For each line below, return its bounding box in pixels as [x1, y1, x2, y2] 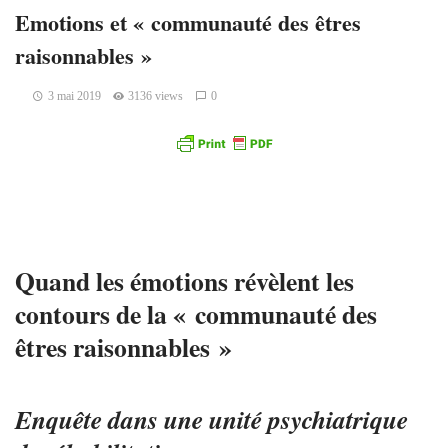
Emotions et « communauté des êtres [15, 6, 361, 38]
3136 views [128, 89, 184, 103]
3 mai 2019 [47, 89, 101, 103]
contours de [15, 295, 147, 334]
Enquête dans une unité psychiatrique [15, 400, 408, 437]
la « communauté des [147, 295, 377, 334]
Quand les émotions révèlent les [15, 262, 354, 301]
